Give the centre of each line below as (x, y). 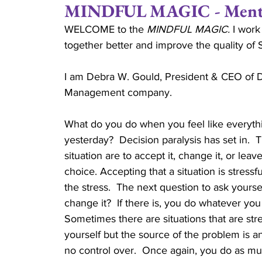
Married (49, 86)
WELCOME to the (106, 29)
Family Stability (195, 86)
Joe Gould (161, 39)
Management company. (118, 92)
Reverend (52, 179)
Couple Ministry (70, 132)
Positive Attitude (72, 39)
